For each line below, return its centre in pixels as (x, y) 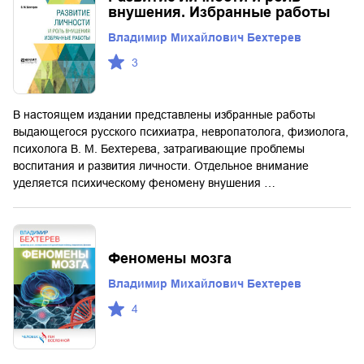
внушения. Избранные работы (219, 12)
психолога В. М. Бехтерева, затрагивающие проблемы (159, 149)
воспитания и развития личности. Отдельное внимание (161, 166)
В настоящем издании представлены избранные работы (164, 115)
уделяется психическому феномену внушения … (144, 183)
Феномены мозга (170, 259)
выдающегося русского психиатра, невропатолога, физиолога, (181, 132)
